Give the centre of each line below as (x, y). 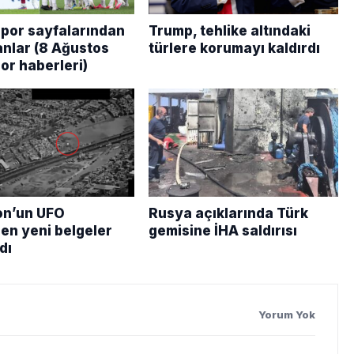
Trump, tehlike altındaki (230, 30)
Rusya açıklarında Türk (228, 213)
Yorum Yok (287, 314)
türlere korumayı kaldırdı (234, 48)
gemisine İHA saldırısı (223, 230)
